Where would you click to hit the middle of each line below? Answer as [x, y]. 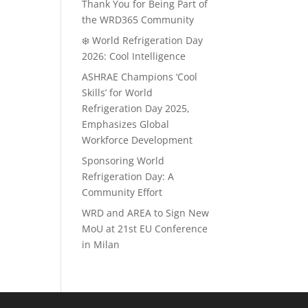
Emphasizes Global [126, 124]
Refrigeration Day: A [128, 176]
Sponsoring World [123, 161]
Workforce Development [137, 140]
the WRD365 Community [138, 20]
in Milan [101, 244]
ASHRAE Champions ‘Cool [140, 77]
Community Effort [122, 192]
